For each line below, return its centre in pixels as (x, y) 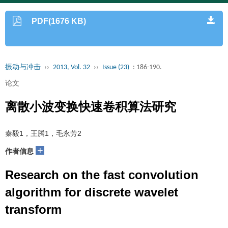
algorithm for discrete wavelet (92, 192)
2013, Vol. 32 (72, 67)
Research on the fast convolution (102, 175)
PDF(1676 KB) (59, 21)
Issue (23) (116, 67)
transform (33, 209)
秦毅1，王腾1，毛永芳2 (43, 133)
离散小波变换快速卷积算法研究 (91, 107)
